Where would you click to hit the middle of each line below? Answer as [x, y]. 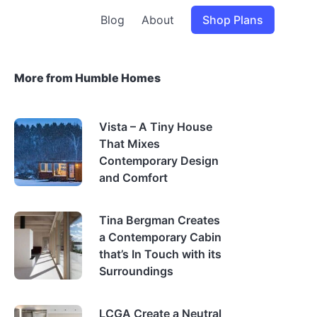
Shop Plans [233, 20]
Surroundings [136, 271]
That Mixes [129, 144]
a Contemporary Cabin [160, 237]
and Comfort [133, 178]
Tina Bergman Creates [160, 220]
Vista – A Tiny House [156, 127]
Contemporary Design [159, 161]
